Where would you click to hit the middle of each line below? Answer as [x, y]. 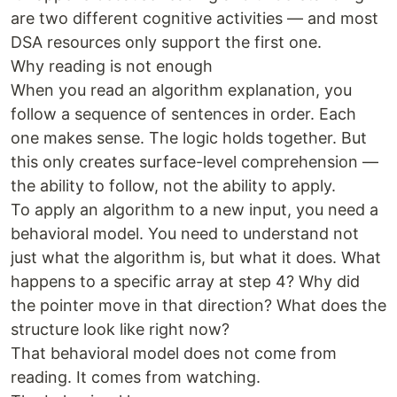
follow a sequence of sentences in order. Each [183, 114]
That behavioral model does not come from [174, 353]
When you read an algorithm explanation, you [181, 90]
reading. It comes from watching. [136, 377]
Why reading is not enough [112, 66]
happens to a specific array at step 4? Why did [185, 281]
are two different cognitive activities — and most [195, 18]
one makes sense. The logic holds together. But [189, 138]
